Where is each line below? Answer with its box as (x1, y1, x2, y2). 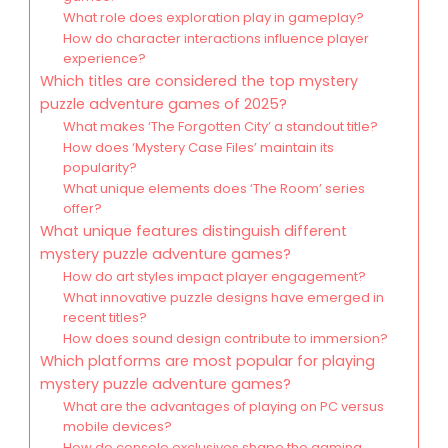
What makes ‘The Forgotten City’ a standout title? (62, 117, 378, 137)
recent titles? (62, 308, 147, 328)
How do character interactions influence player (62, 29, 369, 49)
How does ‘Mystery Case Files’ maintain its (62, 138, 334, 158)
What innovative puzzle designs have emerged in (62, 288, 384, 308)
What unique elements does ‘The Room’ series (62, 179, 365, 199)
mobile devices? (62, 417, 172, 437)
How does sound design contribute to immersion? (62, 329, 388, 349)
